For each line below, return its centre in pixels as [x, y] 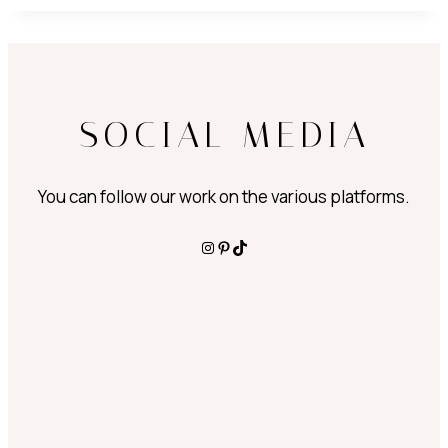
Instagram [236, 246]
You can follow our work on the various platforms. [224, 197]
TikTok [256, 246]
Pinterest [249, 246]
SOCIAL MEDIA [224, 135]
